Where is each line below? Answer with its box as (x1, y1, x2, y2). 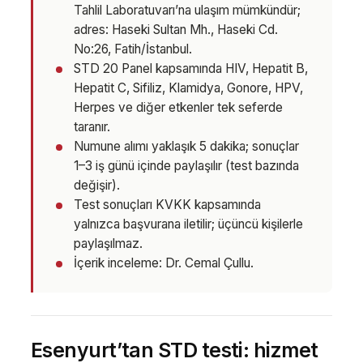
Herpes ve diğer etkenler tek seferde (74, 100, 284, 116)
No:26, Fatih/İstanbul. (74, 41, 193, 58)
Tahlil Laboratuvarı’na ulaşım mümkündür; (74, 2, 301, 19)
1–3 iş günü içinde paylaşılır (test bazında (74, 158, 300, 174)
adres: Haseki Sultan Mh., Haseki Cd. (74, 22, 279, 38)
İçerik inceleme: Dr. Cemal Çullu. (74, 255, 254, 271)
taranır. (74, 119, 111, 135)
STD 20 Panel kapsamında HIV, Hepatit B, (74, 61, 309, 77)
